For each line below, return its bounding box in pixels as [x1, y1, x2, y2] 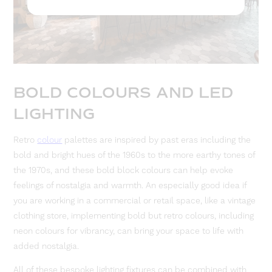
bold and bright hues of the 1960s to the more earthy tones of [13, 150, 256, 161]
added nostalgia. [13, 241, 80, 253]
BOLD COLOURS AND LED [13, 83, 234, 103]
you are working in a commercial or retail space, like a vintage [13, 195, 256, 207]
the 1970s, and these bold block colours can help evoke [13, 165, 234, 177]
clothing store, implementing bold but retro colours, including [13, 211, 254, 222]
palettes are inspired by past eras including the [62, 135, 251, 146]
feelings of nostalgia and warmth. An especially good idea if [13, 180, 247, 192]
